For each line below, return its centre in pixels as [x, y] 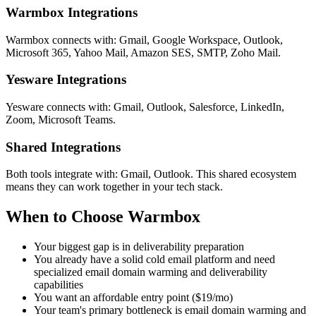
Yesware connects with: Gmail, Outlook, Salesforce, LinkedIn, [145, 107]
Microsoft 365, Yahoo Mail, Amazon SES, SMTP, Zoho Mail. [143, 52]
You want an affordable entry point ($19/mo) [133, 298]
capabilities [59, 285]
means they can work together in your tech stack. [114, 187]
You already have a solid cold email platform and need [154, 260]
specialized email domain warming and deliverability [151, 272]
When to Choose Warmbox [103, 217]
